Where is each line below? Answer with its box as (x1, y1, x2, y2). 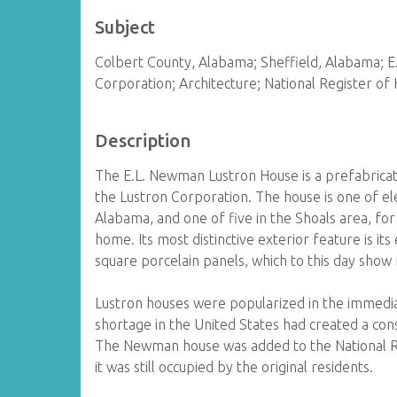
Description (95, 130, 191, 151)
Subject (95, 17, 156, 37)
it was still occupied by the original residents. (95, 359, 374, 375)
